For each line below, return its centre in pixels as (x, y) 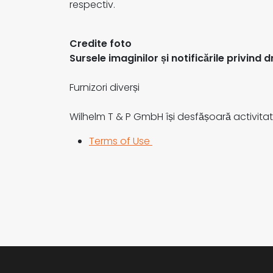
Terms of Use (121, 141)
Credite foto (101, 44)
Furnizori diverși (105, 87)
